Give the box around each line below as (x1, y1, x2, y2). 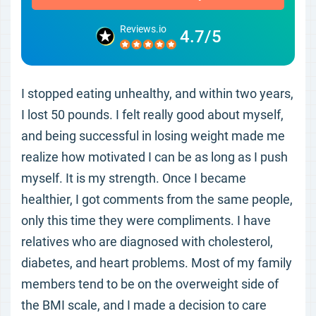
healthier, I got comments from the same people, (21, 192, 293, 207)
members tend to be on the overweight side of (21, 276, 279, 291)
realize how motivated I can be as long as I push (21, 150, 288, 164)
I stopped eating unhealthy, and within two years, (21, 86, 293, 101)
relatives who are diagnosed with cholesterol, (21, 234, 273, 249)
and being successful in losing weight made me (21, 128, 285, 143)
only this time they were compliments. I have (21, 213, 271, 228)
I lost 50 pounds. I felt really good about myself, (21, 107, 284, 122)
